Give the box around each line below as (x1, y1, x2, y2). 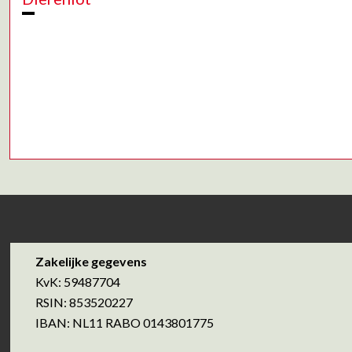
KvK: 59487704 (35, 274, 120, 290)
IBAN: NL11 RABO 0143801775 (35, 315, 214, 331)
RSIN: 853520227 (35, 295, 133, 310)
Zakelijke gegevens (35, 254, 147, 269)
